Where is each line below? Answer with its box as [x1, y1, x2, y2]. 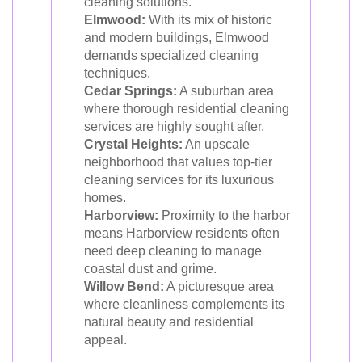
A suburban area [177, 84, 274, 98]
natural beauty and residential [84, 315, 254, 329]
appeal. [84, 333, 127, 347]
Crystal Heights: [84, 137, 183, 151]
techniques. [84, 66, 150, 80]
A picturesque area [164, 280, 274, 293]
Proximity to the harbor [158, 208, 290, 222]
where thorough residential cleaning [84, 102, 289, 116]
